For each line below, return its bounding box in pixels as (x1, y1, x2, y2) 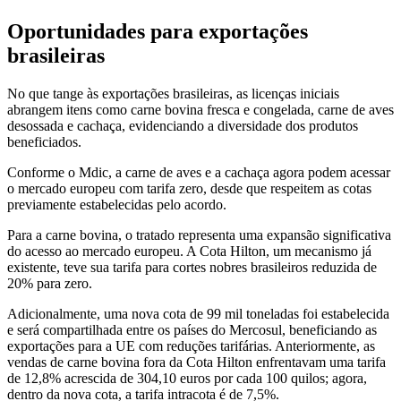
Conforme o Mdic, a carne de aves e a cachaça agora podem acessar (7, 164, 390, 180)
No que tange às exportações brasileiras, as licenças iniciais (7, 85, 339, 101)
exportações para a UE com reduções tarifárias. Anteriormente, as (7, 337, 375, 354)
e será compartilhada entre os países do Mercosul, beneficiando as (7, 321, 377, 337)
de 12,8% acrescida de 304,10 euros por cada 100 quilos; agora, (7, 370, 367, 386)
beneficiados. (7, 133, 81, 149)
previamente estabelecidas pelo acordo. (7, 196, 226, 212)
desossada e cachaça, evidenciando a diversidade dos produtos (7, 117, 358, 133)
